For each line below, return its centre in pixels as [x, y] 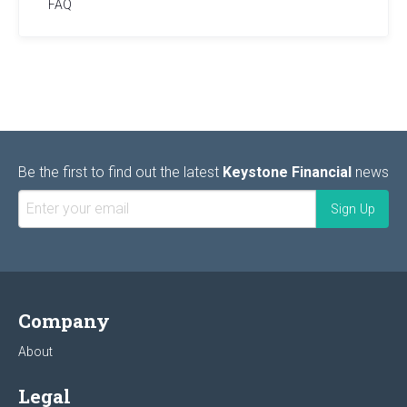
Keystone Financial [287, 172]
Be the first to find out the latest [120, 172]
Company [64, 320]
